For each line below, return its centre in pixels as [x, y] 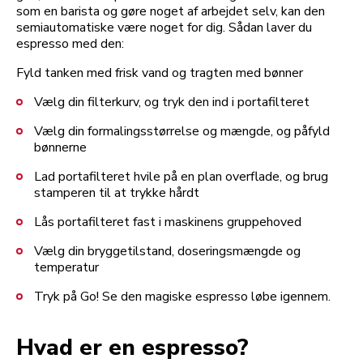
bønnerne [60, 147]
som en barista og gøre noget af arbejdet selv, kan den [171, 11]
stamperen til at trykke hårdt [117, 192]
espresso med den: [70, 43]
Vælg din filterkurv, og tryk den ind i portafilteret [172, 102]
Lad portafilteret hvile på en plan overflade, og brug [181, 176]
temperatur [68, 267]
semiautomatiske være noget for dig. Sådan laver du [164, 27]
